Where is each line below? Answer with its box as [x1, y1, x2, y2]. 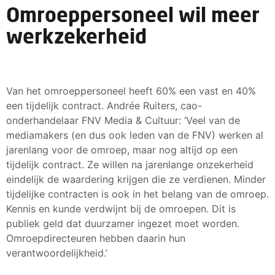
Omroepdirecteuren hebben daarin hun [6, 231, 185, 244]
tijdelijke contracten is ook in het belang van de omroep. [6, 187, 269, 200]
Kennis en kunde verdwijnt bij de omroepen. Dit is [6, 202, 236, 215]
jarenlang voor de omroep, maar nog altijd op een [6, 143, 238, 156]
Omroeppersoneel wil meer [6, 2, 260, 26]
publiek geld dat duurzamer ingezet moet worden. [6, 217, 239, 230]
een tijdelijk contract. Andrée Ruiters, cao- [6, 99, 202, 112]
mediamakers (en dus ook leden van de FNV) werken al [6, 128, 263, 141]
